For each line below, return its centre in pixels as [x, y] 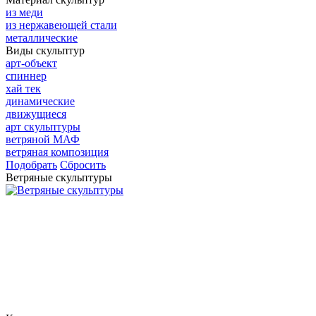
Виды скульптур [45, 51]
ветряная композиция [57, 152]
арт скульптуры [43, 127]
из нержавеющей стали [61, 25]
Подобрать [31, 165]
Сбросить [83, 165]
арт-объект [31, 63]
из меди [24, 13]
